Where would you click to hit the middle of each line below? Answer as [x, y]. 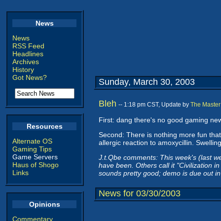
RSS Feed [28, 46]
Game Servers [35, 157]
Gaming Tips [32, 149]
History [23, 70]
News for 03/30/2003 [140, 193]
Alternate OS [32, 141]
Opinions [44, 204]
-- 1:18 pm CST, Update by [154, 105]
